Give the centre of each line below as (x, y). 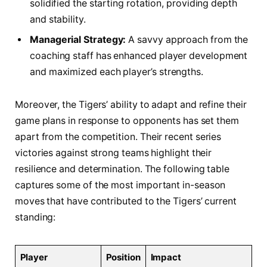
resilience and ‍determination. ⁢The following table (122, 169)
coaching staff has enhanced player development (139, 55)
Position (123, 257)
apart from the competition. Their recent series (118, 137)
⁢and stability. (58, 19)
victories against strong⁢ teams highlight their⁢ (114, 153)
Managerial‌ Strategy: (78, 39)
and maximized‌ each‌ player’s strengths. (117, 72)
